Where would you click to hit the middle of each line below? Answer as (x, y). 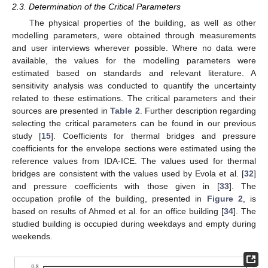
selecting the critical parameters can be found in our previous (134, 124)
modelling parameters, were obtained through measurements (134, 36)
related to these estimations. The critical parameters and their (134, 98)
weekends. (32, 237)
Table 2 (125, 111)
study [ (27, 136)
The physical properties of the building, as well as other (142, 23)
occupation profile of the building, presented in (109, 199)
